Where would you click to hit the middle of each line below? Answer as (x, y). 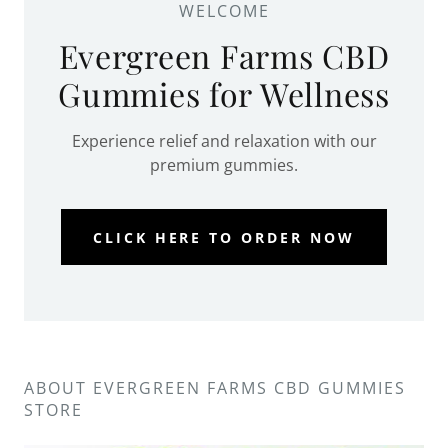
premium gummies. (224, 165)
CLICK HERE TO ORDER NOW (224, 237)
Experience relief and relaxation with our (224, 141)
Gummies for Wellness (224, 94)
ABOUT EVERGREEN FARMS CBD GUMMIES (215, 388)
